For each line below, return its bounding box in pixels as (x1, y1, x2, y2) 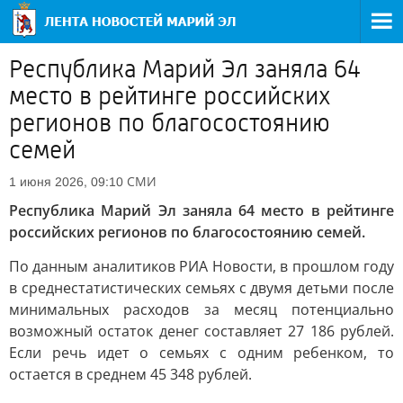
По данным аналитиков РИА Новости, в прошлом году (9, 256, 394, 276)
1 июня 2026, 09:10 (9, 175, 123, 189)
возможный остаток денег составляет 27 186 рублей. (9, 321, 394, 341)
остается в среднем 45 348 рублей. (9, 364, 252, 384)
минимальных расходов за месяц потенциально (9, 300, 394, 319)
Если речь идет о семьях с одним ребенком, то (9, 343, 394, 363)
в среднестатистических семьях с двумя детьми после (9, 278, 394, 298)
